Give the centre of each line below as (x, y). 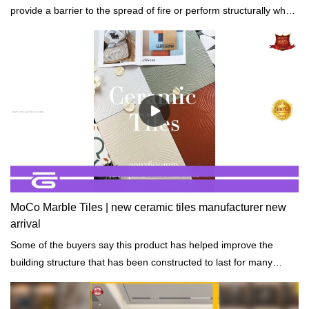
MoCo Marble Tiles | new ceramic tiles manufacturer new (148, 207)
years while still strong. (60, 279)
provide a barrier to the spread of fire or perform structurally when (153, 10)
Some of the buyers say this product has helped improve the (142, 245)
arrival (26, 223)
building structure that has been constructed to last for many (141, 262)
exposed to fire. (44, 27)
